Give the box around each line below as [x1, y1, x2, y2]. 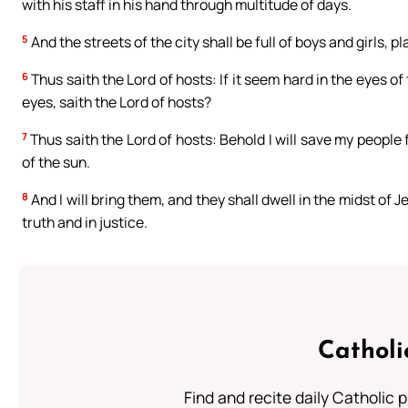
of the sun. [22, 152, 90, 173]
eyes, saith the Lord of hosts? [22, 92, 211, 113]
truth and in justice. [22, 212, 148, 233]
